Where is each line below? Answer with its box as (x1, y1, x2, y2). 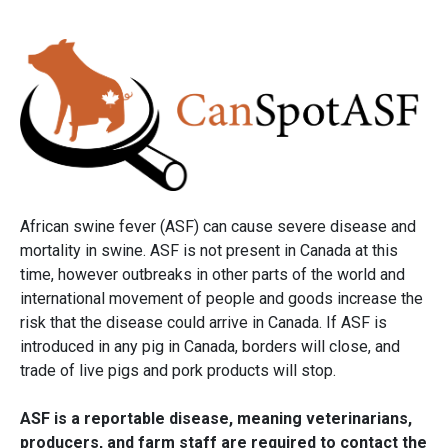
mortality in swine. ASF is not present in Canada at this (20, 240, 398, 260)
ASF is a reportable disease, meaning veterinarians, (20, 408, 412, 428)
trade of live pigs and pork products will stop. (20, 360, 336, 380)
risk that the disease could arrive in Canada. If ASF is (20, 312, 387, 332)
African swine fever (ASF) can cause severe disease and (20, 216, 416, 236)
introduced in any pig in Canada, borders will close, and (20, 336, 400, 356)
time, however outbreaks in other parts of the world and (20, 264, 405, 284)
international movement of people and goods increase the (20, 288, 423, 308)
